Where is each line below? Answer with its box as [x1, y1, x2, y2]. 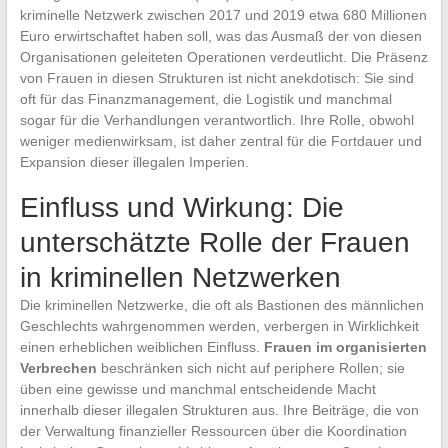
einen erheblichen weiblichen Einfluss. [19, 338, 264, 355]
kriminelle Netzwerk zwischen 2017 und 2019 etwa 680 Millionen [19, 6, 427, 23]
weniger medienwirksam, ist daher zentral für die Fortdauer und [19, 132, 422, 149]
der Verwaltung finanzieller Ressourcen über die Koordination [19, 422, 407, 439]
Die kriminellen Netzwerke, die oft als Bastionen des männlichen [19, 296, 424, 313]
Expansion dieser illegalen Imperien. [19, 153, 249, 170]
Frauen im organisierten [263, 338, 427, 355]
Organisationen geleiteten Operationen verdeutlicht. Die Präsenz [19, 48, 428, 65]
